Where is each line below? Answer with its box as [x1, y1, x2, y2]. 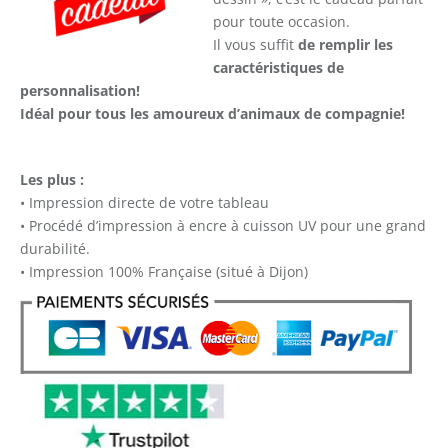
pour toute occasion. [213, 11, 350, 31]
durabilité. [20, 238, 90, 258]
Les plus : [20, 169, 84, 189]
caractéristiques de [213, 57, 344, 77]
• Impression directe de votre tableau [20, 192, 269, 212]
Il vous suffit [213, 34, 298, 54]
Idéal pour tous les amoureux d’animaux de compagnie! [20, 103, 405, 123]
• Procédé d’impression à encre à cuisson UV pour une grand [20, 215, 426, 235]
